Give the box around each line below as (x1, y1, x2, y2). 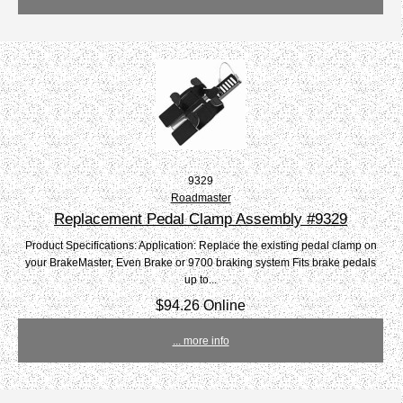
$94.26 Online (156, 297, 246, 314)
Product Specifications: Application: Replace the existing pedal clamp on (24, 239, 377, 252)
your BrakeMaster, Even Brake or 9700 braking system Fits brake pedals (25, 256, 377, 269)
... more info (172, 335, 229, 347)
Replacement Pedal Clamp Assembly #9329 (54, 210, 348, 228)
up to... (184, 273, 218, 286)
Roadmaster (170, 192, 231, 204)
